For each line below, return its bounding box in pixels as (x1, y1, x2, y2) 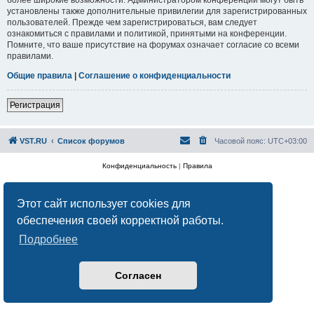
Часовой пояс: (214, 136, 268, 145)
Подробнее (19, 233, 78, 246)
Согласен (115, 270, 161, 282)
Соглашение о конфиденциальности (78, 70, 231, 81)
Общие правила (7, 70, 72, 81)
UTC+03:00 (268, 136, 307, 145)
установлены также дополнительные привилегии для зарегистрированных (7, 6, 307, 16)
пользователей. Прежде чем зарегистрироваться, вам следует (7, 17, 257, 27)
